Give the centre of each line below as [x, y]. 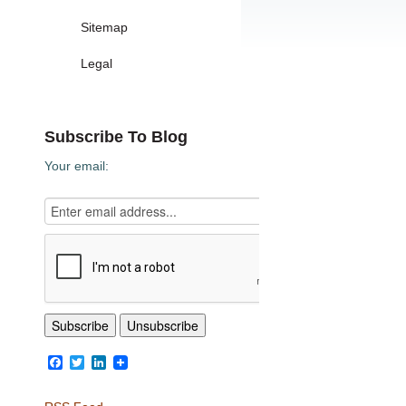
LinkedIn [134, 362]
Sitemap [105, 27]
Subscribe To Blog [116, 137]
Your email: [77, 166]
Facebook [95, 362]
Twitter [106, 362]
